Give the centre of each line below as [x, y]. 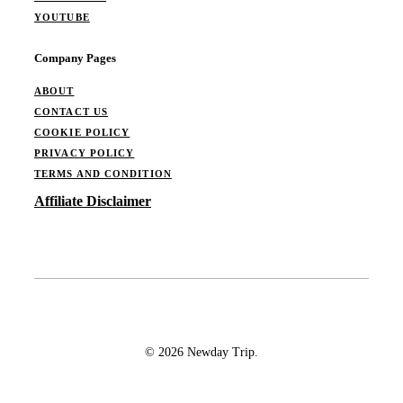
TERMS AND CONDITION [103, 174]
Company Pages [75, 58]
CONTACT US [71, 112]
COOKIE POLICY [82, 133]
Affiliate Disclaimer [93, 201]
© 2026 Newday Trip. [201, 353]
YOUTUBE [62, 17]
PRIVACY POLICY [85, 153]
